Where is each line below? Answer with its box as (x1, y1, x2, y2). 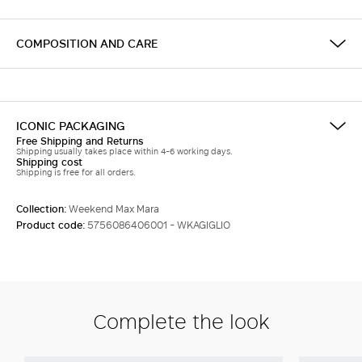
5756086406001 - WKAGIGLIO (87, 217, 230, 232)
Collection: (16, 201, 69, 216)
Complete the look (92, 306, 270, 335)
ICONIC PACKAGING (16, 117, 125, 134)
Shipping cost (16, 154, 82, 169)
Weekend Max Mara (69, 201, 159, 216)
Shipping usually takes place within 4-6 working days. (16, 145, 233, 158)
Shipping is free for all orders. (16, 166, 136, 179)
